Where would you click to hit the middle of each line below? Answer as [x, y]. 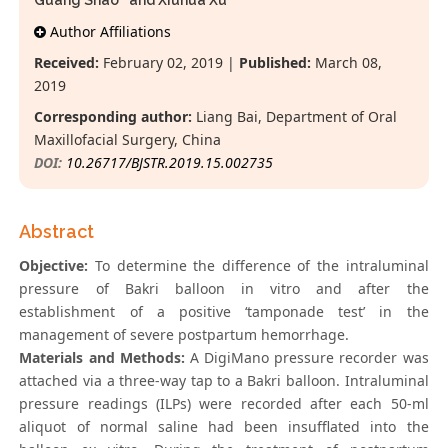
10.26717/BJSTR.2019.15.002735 [170, 163]
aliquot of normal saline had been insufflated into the [224, 427]
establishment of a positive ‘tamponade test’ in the [224, 312]
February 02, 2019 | [169, 63]
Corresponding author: [113, 117]
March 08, [347, 63]
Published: [275, 63]
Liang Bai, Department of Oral [295, 117]
